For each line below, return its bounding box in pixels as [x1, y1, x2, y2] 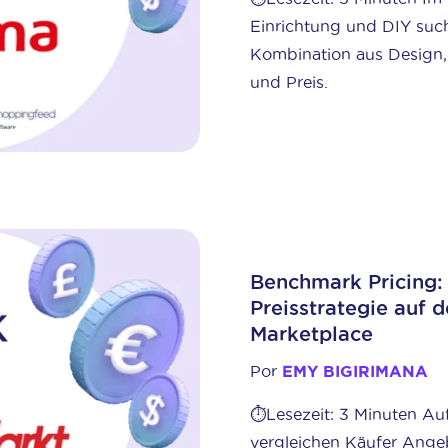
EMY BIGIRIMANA [282, 361, 429, 380]
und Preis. [250, 73, 329, 92]
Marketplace [250, 322, 374, 345]
